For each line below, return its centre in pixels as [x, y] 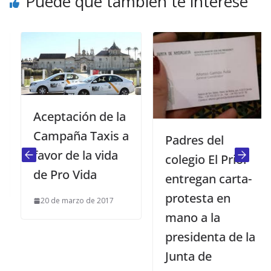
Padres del [183, 140]
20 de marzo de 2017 [66, 201]
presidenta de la [199, 237]
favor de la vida [64, 155]
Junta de [177, 256]
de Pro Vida [54, 175]
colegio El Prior [195, 160]
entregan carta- [197, 179]
